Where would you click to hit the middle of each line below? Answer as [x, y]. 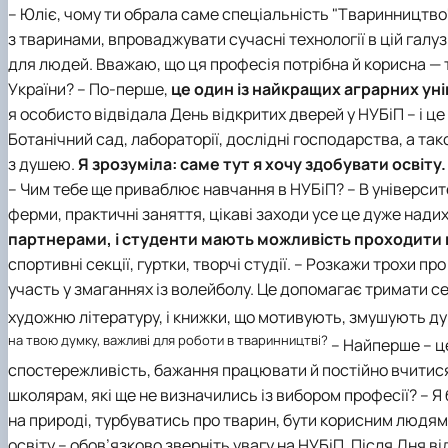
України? [41, 88]
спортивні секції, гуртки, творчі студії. [149, 263]
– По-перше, [124, 88]
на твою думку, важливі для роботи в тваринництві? [168, 339]
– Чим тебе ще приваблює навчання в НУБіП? [176, 188]
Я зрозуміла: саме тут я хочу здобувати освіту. [262, 163]
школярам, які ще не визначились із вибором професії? [212, 395]
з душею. [43, 163]
